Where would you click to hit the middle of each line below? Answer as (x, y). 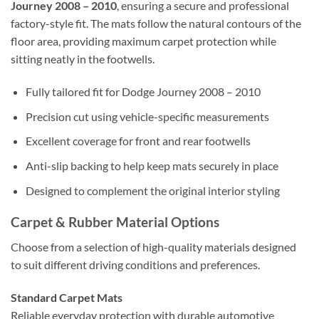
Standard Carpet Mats (67, 297)
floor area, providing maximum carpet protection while (143, 41)
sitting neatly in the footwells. (83, 59)
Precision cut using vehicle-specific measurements (147, 116)
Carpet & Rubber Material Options (115, 222)
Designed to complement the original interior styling (152, 190)
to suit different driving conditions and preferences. (135, 264)
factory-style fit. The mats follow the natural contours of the (156, 23)
